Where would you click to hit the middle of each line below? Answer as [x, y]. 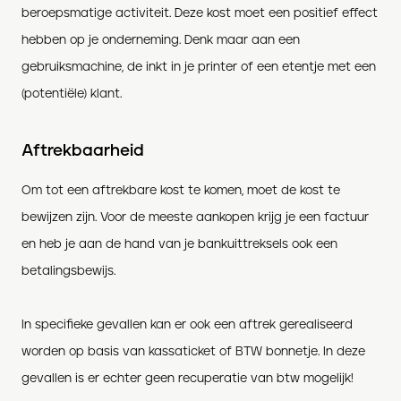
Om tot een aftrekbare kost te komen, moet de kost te [181, 190]
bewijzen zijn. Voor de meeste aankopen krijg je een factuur [195, 217]
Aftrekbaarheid [83, 151]
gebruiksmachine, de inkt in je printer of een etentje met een [199, 67]
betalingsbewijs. [68, 271]
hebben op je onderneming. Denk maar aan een [161, 40]
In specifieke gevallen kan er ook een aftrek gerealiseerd [187, 324]
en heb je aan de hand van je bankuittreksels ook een [179, 244]
